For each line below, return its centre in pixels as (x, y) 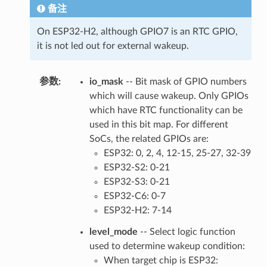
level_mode (113, 232)
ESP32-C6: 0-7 (134, 196)
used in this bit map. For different (159, 124)
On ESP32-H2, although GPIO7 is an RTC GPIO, (137, 31)
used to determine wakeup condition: (167, 246)
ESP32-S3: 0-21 (136, 181)
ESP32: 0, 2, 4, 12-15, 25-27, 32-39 (177, 153)
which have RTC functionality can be (166, 110)
